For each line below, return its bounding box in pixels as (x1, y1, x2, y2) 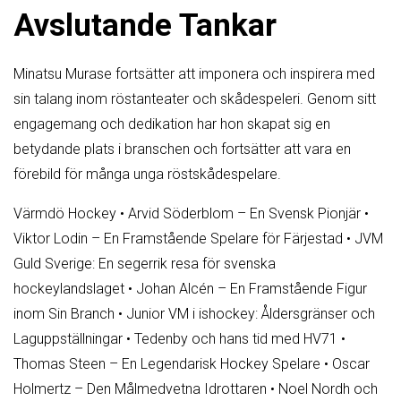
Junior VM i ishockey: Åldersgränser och (126, 305, 375, 323)
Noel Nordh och (278, 380, 378, 398)
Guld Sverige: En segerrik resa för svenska (13, 255, 276, 273)
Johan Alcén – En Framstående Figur (136, 280, 367, 298)
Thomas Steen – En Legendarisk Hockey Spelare (13, 355, 320, 373)
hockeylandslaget (13, 280, 124, 298)
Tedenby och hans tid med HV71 (134, 330, 337, 348)
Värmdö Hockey (13, 205, 116, 223)
